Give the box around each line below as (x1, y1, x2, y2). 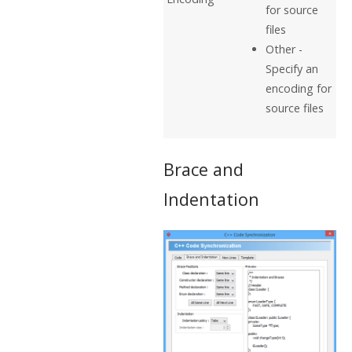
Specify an (265, 60, 318, 76)
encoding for (265, 80, 332, 96)
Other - (265, 41, 302, 57)
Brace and (163, 158, 244, 181)
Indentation (163, 188, 259, 211)
